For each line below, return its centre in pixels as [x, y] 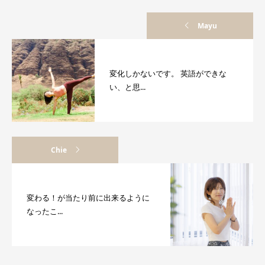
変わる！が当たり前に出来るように [88, 198]
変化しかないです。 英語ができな [168, 74]
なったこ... [45, 211]
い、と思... [127, 87]
